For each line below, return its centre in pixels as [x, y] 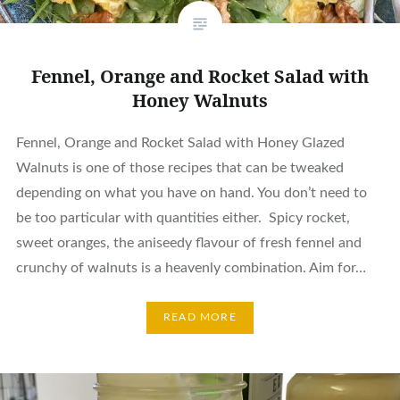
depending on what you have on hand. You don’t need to [191, 192]
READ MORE [200, 317]
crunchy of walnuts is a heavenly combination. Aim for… [191, 267]
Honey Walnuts [200, 100]
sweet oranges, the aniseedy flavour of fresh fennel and [188, 242]
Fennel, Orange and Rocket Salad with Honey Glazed [180, 142]
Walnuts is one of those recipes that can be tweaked [179, 167]
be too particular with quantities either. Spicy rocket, [183, 217]
